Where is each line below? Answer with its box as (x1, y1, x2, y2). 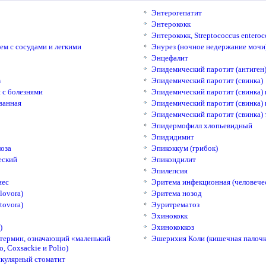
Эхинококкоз (151, 223, 194, 232)
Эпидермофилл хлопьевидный (151, 121, 252, 130)
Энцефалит (151, 53, 188, 62)
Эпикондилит (151, 155, 196, 164)
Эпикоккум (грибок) (151, 144, 218, 153)
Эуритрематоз (151, 200, 199, 209)
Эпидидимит (151, 132, 194, 141)
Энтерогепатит (151, 8, 202, 17)
